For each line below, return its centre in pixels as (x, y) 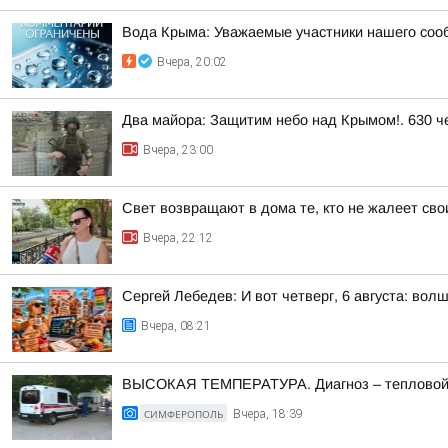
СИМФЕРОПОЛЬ (183, 414)
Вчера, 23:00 (178, 150)
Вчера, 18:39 (268, 414)
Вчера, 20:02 (192, 62)
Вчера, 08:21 (176, 326)
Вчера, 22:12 (178, 238)
